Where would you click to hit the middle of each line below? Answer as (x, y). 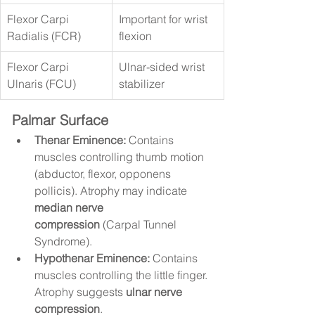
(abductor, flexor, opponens (104, 174)
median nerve (70, 208)
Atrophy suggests (80, 292)
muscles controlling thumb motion (121, 157)
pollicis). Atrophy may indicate (112, 191)
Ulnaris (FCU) (41, 84)
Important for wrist (165, 19)
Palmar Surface (60, 120)
